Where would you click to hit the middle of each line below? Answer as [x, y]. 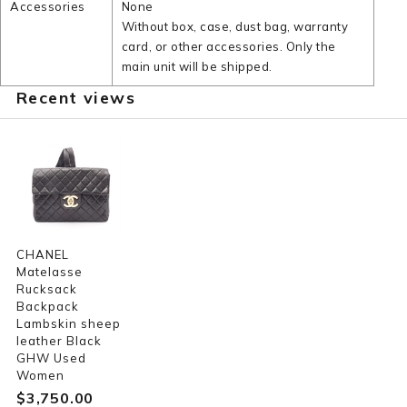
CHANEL [43, 254]
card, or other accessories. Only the [228, 46]
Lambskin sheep [69, 323]
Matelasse [50, 272]
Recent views [76, 98]
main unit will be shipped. [197, 66]
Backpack [48, 306]
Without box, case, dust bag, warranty [235, 26]
